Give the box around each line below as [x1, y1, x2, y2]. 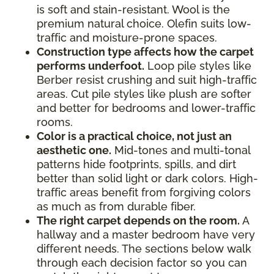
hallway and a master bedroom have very [37, 228, 255, 241]
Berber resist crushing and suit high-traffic [37, 73, 257, 86]
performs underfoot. [37, 59, 144, 72]
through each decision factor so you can [37, 256, 247, 269]
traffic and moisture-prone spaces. [37, 31, 217, 44]
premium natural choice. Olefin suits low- [37, 17, 251, 30]
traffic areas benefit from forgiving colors [37, 185, 251, 199]
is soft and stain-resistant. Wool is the [37, 2, 230, 16]
